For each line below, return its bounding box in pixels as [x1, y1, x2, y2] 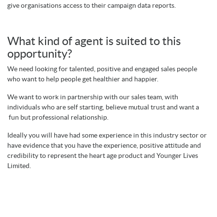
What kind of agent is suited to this [7, 34, 181, 48]
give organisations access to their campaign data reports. [7, 1, 176, 10]
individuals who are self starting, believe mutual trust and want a [7, 103, 199, 111]
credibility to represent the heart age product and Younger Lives [7, 152, 198, 160]
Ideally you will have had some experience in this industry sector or [7, 131, 207, 139]
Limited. [7, 162, 32, 170]
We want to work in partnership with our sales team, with [7, 93, 178, 101]
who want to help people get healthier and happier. [7, 75, 158, 83]
